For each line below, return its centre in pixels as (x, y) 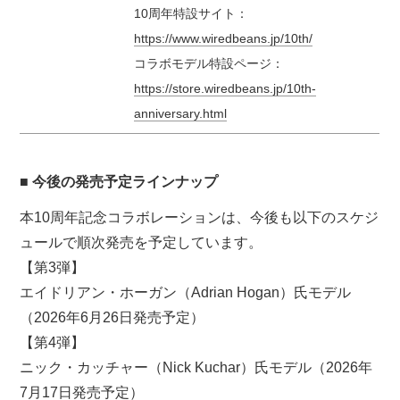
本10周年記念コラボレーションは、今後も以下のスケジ (200, 217)
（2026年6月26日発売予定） (112, 317)
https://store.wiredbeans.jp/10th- (225, 88)
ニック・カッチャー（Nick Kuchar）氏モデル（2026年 (196, 367)
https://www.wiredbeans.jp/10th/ (224, 38)
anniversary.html (181, 113)
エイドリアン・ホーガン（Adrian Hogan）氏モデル (186, 292)
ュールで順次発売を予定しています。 (142, 242)
